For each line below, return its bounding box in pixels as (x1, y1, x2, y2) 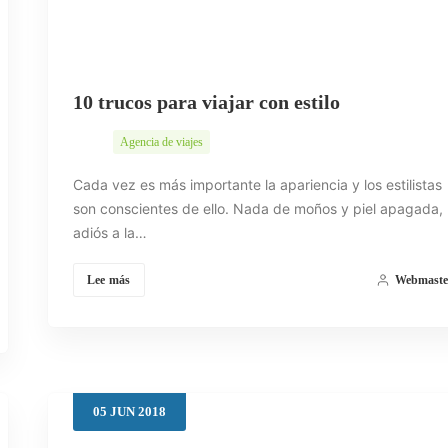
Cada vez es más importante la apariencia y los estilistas (72, 176, 442, 194)
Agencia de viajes (119, 135, 203, 150)
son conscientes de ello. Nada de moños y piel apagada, (72, 200, 443, 218)
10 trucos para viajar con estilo (72, 91, 340, 114)
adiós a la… (72, 224, 147, 242)
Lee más (86, 273, 131, 288)
